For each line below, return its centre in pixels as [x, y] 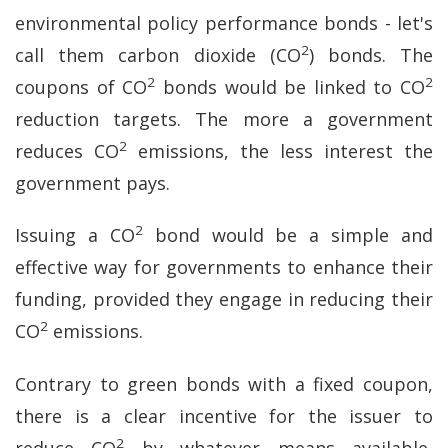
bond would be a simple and [287, 235]
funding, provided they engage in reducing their [224, 299]
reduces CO [67, 150]
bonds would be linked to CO [290, 86]
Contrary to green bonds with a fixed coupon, [224, 383]
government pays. [92, 182]
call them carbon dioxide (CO [158, 54]
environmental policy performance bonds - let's [224, 22]
